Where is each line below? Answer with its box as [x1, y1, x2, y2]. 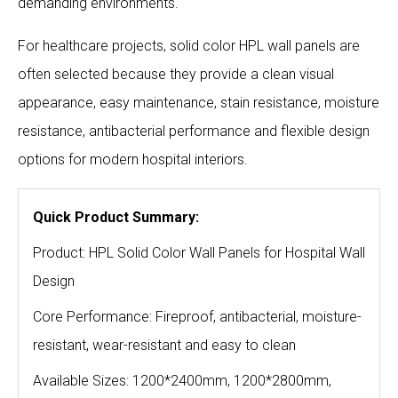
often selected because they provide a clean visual [18, 66, 334, 83]
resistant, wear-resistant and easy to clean [33, 337, 296, 354]
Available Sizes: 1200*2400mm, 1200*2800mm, [33, 372, 331, 389]
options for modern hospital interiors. [18, 151, 248, 168]
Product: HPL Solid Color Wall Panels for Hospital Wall [33, 244, 365, 261]
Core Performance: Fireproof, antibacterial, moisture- [33, 308, 362, 325]
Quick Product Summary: [33, 209, 199, 226]
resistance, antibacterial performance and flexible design [18, 123, 370, 139]
